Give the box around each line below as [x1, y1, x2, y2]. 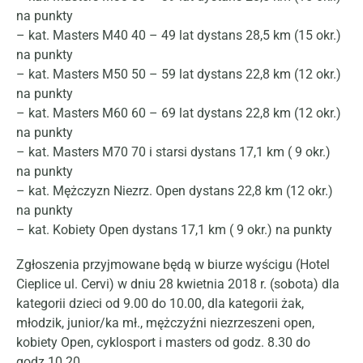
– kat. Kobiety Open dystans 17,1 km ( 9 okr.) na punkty [16, 222, 332, 237]
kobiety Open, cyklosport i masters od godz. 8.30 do [16, 335, 310, 351]
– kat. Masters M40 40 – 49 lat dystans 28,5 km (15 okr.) [16, 28, 341, 43]
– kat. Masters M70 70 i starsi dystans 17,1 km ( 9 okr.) [16, 144, 331, 160]
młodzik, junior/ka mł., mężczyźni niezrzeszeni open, [16, 315, 314, 331]
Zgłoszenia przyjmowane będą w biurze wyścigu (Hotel [16, 257, 330, 273]
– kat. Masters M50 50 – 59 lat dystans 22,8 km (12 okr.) [16, 66, 341, 82]
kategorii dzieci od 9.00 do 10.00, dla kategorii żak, [16, 296, 304, 312]
